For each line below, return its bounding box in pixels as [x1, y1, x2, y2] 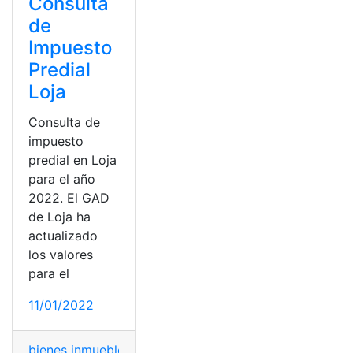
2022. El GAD [28, 189, 110, 206]
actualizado [28, 227, 98, 243]
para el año [28, 170, 95, 187]
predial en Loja [28, 151, 117, 168]
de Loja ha [28, 208, 91, 225]
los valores [28, 246, 93, 262]
